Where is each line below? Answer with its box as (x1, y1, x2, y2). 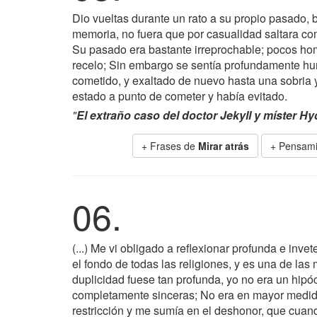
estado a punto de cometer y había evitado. (72, 88, 287, 104)
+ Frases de (142, 139, 198, 153)
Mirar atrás (198, 139, 249, 153)
